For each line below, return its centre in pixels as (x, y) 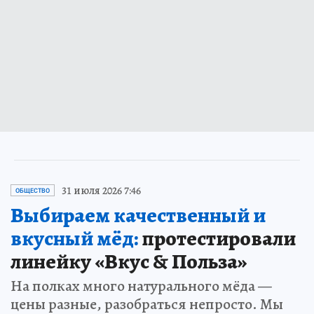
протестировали (217, 238)
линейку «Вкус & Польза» (129, 261)
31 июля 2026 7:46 (101, 190)
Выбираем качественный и (138, 215)
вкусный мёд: (74, 238)
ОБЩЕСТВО (33, 190)
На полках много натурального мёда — (141, 286)
